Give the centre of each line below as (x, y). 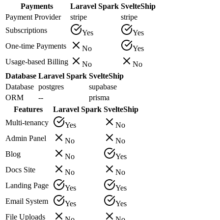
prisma (99, 97)
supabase (103, 86)
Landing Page (27, 185)
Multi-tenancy (27, 122)
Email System (27, 201)
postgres (51, 86)
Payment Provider (33, 17)
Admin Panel (26, 138)
